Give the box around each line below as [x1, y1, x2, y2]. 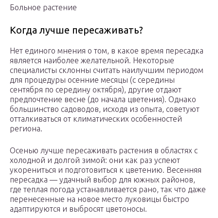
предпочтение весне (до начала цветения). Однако [10, 95, 196, 104]
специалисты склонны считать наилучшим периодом [10, 66, 203, 75]
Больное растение [10, 3, 77, 12]
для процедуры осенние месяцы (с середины [10, 75, 175, 85]
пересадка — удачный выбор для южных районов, [10, 175, 195, 184]
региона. [10, 124, 42, 133]
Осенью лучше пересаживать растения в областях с [10, 146, 198, 155]
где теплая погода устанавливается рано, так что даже [10, 185, 206, 194]
